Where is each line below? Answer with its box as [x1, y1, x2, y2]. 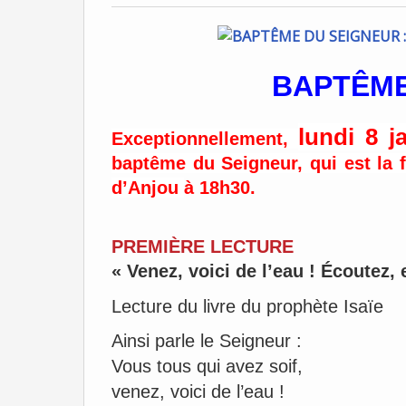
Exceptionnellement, [111, 129, 299, 149]
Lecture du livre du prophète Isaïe [111, 296, 383, 316]
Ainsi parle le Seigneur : [111, 331, 302, 351]
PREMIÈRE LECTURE [111, 237, 294, 256]
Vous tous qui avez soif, [111, 356, 303, 376]
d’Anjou [111, 178, 184, 198]
